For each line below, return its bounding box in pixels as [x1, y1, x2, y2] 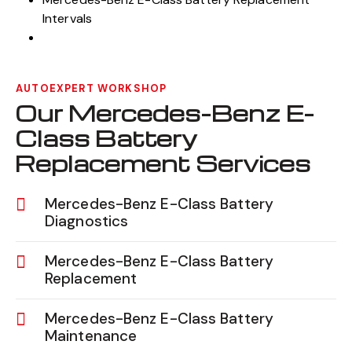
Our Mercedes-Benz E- [15, 98, 314, 128]
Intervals [42, 10, 92, 27]
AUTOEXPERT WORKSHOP [16, 82, 167, 96]
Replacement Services [15, 148, 310, 178]
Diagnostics [45, 211, 129, 232]
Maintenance [45, 326, 137, 346]
